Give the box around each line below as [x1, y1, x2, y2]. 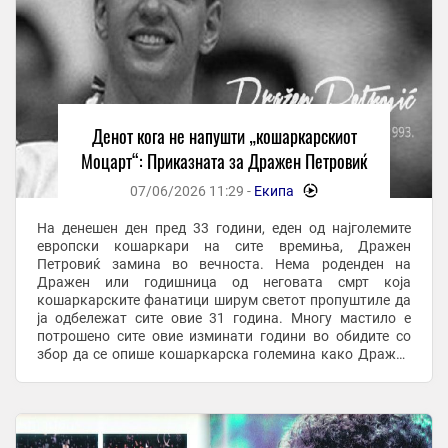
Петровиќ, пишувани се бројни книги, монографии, [36, 364, 411, 381]
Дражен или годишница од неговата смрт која [36, 274, 411, 291]
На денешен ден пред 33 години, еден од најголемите [36, 220, 411, 237]
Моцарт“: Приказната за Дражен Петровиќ [81, 148, 367, 175]
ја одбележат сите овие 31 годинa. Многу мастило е [36, 310, 291, 327]
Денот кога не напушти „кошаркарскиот [91, 123, 357, 150]
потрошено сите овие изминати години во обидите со [36, 328, 411, 345]
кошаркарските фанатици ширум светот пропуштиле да [36, 292, 411, 309]
